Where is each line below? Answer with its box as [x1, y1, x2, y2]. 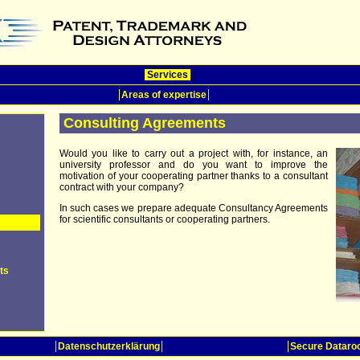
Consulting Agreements [63, 115, 226, 131]
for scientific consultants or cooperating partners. [59, 214, 270, 225]
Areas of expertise [121, 89, 207, 100]
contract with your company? [59, 182, 184, 193]
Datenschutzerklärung [58, 341, 160, 352]
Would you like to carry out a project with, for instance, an [59, 148, 328, 159]
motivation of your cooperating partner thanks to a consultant [59, 170, 328, 182]
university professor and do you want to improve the [59, 159, 328, 170]
